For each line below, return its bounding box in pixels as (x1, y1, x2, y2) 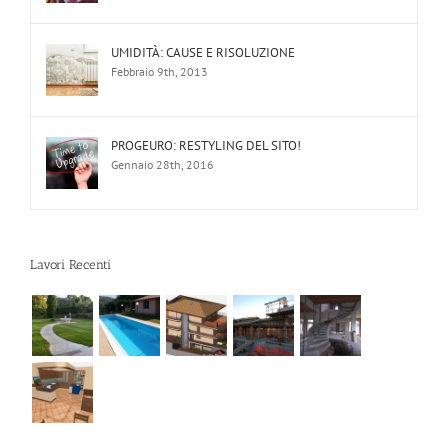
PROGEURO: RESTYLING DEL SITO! (111, 136, 301, 154)
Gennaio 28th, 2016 (111, 156, 214, 172)
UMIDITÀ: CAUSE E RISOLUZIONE (111, 43, 295, 61)
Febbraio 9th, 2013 (111, 63, 208, 79)
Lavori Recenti (30, 256, 111, 272)
